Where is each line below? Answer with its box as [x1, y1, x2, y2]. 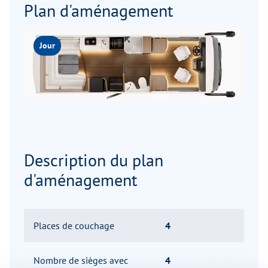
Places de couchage [33, 220, 114, 232]
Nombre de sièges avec [33, 254, 128, 267]
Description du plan [24, 149, 163, 172]
